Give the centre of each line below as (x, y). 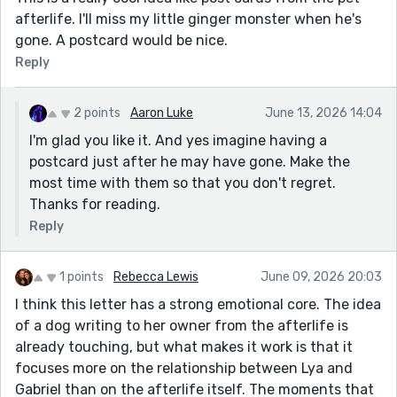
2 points (97, 113)
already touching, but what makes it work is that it (184, 346)
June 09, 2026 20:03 (321, 276)
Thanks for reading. (95, 204)
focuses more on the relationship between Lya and (184, 368)
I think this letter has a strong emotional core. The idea (198, 304)
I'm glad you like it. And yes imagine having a (178, 140)
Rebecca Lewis (156, 276)
